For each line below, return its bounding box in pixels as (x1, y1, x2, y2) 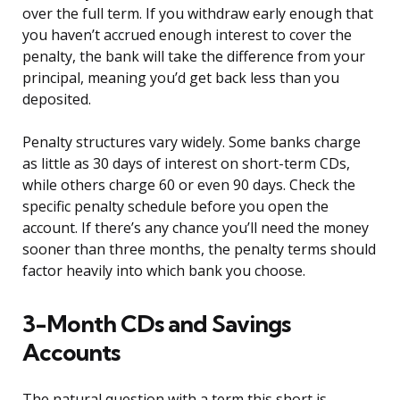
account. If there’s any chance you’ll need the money (22, 218, 369, 238)
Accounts (22, 337, 120, 368)
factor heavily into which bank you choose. (22, 261, 305, 281)
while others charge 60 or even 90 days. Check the (22, 175, 355, 196)
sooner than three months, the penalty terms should (22, 239, 376, 260)
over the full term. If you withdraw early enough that (22, 4, 373, 24)
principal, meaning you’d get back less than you (22, 68, 339, 88)
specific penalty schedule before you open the (22, 196, 329, 217)
